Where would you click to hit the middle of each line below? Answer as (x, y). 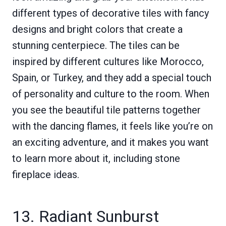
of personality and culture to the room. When (111, 94)
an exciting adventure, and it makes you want (110, 143)
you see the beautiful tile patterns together (106, 110)
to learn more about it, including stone (96, 159)
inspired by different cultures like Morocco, (108, 62)
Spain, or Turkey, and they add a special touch (112, 78)
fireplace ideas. (46, 175)
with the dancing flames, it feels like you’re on (112, 126)
